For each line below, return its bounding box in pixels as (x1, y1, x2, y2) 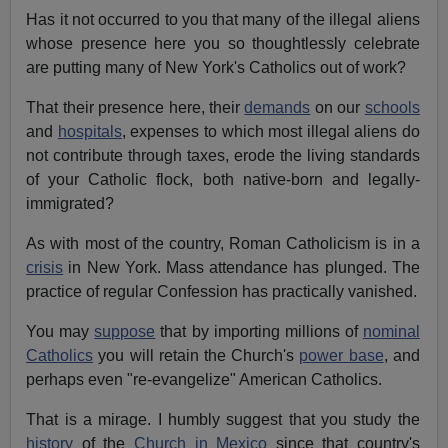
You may (26, 323, 95, 341)
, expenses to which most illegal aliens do (121, 123, 420, 141)
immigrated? (26, 195, 115, 213)
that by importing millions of (155, 323, 363, 341)
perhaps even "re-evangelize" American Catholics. (26, 371, 383, 389)
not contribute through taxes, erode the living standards (26, 147, 420, 165)
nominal (362, 323, 420, 341)
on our (310, 99, 365, 117)
